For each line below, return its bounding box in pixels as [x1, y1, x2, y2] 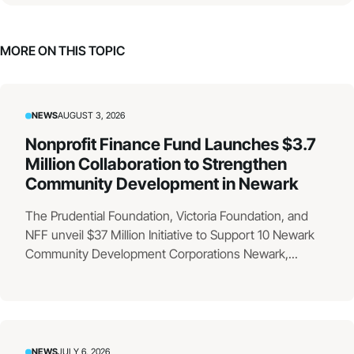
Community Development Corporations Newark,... [25, 246, 298, 262]
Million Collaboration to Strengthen [25, 154, 287, 175]
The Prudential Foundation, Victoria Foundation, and [25, 208, 308, 224]
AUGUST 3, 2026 [58, 110, 125, 122]
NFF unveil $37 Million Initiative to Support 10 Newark [25, 227, 314, 243]
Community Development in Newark [25, 174, 299, 194]
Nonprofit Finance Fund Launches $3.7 [25, 134, 316, 155]
